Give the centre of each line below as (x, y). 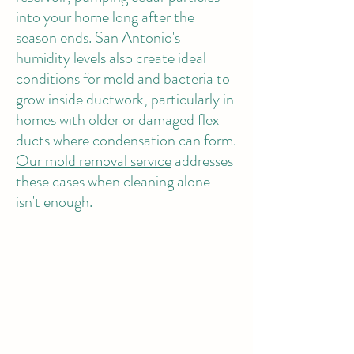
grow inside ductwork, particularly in (125, 99)
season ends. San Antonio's (98, 38)
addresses (202, 161)
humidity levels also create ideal (111, 58)
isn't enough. (56, 202)
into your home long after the (105, 17)
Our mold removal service (94, 161)
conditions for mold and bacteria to (123, 79)
